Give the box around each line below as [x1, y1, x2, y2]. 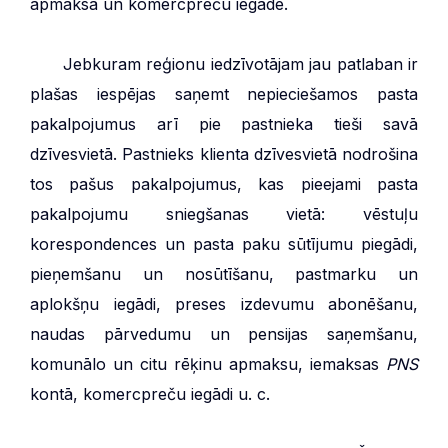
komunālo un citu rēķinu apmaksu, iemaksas [30, 353, 386, 374]
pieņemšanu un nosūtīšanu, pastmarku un [30, 263, 418, 284]
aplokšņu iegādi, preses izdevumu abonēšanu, [30, 293, 418, 314]
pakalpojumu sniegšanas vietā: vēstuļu [30, 203, 418, 224]
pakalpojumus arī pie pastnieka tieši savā [30, 113, 418, 134]
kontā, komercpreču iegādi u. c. [30, 383, 270, 404]
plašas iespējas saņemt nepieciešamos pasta [30, 83, 418, 104]
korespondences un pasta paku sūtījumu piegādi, [30, 233, 418, 254]
